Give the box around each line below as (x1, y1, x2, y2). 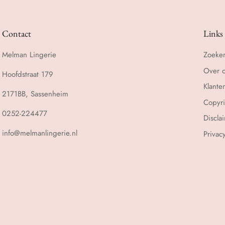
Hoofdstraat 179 (2, 69, 53, 80)
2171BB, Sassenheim (2, 88, 68, 100)
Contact (2, 28, 31, 40)
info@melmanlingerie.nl (2, 128, 77, 139)
